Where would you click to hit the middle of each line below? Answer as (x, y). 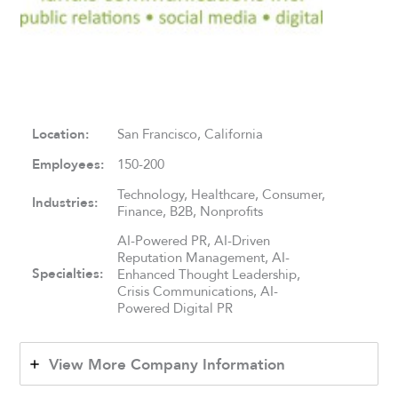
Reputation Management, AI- (204, 257)
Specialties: (68, 273)
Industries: (65, 202)
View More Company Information (167, 365)
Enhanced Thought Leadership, (209, 274)
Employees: (68, 164)
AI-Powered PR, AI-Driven (194, 240)
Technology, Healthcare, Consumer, (222, 194)
